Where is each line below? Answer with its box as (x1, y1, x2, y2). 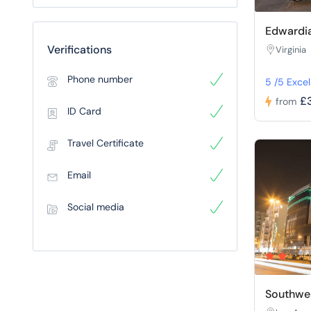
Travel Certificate (67, 137, 144, 149)
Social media (67, 201, 124, 213)
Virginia (275, 43, 306, 56)
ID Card (67, 105, 101, 117)
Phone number (67, 73, 133, 85)
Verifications (47, 42, 112, 57)
